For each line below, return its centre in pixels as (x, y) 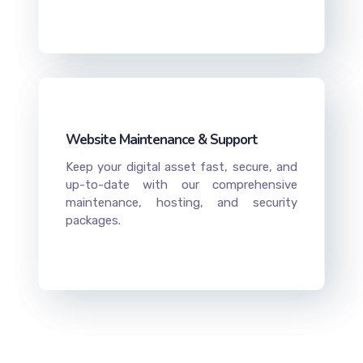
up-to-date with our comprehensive (181, 185)
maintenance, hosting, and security (181, 203)
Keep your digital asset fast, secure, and (181, 167)
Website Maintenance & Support (161, 140)
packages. (93, 221)
